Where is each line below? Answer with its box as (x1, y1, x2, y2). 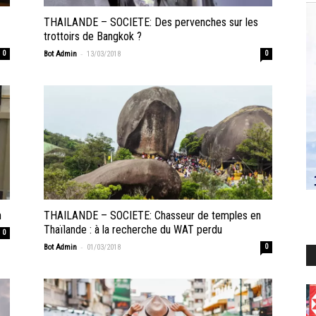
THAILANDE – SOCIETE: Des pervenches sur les (44, 16, 258, 30)
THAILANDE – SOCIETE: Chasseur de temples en (44, 209, 261, 223)
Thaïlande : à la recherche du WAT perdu (44, 223, 222, 237)
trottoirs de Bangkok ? (44, 30, 142, 44)
